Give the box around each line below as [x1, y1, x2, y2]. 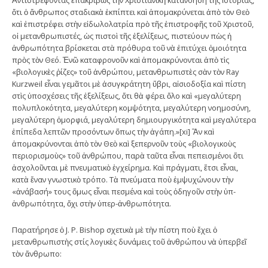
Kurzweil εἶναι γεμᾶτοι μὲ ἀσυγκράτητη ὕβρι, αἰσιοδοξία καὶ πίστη [12, 78, 246, 89]
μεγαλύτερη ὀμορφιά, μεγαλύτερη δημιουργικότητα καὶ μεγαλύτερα [12, 114, 256, 125]
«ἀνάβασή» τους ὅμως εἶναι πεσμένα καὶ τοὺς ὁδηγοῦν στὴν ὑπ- [12, 185, 236, 197]
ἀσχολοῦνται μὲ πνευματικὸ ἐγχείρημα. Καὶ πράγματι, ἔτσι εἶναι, [12, 162, 238, 173]
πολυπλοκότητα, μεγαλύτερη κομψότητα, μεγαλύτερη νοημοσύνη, [12, 102, 251, 113]
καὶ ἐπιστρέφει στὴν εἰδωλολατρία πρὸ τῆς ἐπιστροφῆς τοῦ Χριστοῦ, [12, 18, 254, 29]
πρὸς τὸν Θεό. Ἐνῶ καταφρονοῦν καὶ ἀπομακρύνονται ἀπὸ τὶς [12, 54, 229, 65]
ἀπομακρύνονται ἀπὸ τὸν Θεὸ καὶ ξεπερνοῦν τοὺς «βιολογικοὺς [12, 138, 236, 149]
